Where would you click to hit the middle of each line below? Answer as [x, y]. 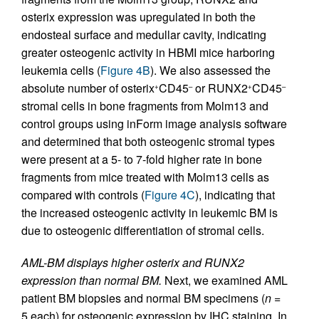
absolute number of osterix [88, 88]
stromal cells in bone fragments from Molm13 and [145, 106]
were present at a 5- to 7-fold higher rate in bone [142, 159]
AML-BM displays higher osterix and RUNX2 [133, 263]
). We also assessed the [210, 70]
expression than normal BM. [91, 281]
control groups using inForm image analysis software [154, 124]
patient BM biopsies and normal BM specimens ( [143, 298]
